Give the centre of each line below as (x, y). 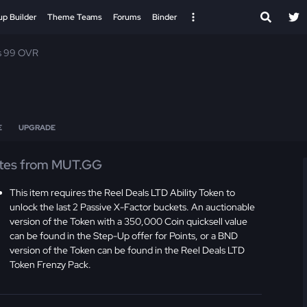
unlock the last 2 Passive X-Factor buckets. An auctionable (133, 207)
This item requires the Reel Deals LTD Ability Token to (123, 192)
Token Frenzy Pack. (51, 264)
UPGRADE (37, 127)
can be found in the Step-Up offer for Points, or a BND (124, 235)
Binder (164, 17)
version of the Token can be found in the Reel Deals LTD (127, 250)
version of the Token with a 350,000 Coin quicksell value (129, 221)
